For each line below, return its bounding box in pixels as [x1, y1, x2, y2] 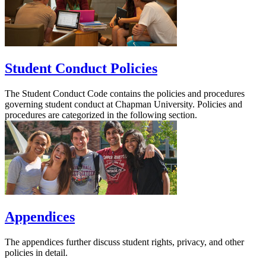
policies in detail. [5, 247, 68, 258]
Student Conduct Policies [5, 60, 157, 76]
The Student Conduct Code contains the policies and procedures [5, 88, 245, 99]
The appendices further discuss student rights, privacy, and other [5, 236, 244, 247]
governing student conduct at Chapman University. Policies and [5, 99, 242, 109]
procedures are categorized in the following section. [5, 109, 197, 120]
